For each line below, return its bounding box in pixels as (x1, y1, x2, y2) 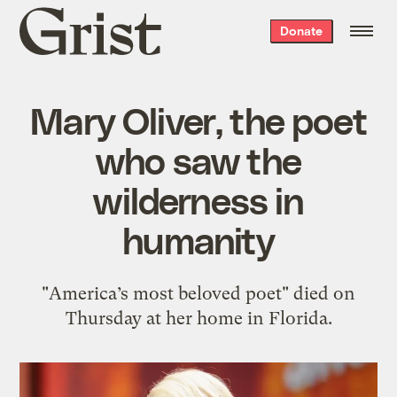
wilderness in (93, 176, 304, 222)
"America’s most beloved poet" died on (42, 282, 355, 304)
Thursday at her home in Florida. (65, 307, 332, 329)
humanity (122, 216, 275, 261)
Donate (279, 23, 323, 38)
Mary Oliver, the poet (30, 97, 367, 142)
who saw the (96, 136, 301, 182)
